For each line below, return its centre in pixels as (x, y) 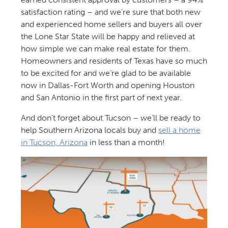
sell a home (179, 130)
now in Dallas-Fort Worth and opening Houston (107, 85)
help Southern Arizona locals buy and (89, 130)
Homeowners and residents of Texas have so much (114, 61)
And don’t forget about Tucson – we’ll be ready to (110, 118)
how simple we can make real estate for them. (105, 49)
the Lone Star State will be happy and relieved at (108, 37)
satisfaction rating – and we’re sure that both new (110, 12)
